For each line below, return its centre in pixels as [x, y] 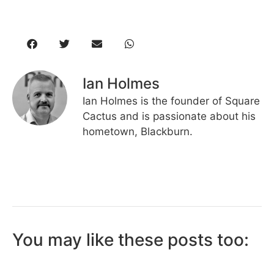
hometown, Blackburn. [138, 132]
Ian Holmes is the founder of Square [171, 101]
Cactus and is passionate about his [169, 117]
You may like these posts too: [131, 240]
